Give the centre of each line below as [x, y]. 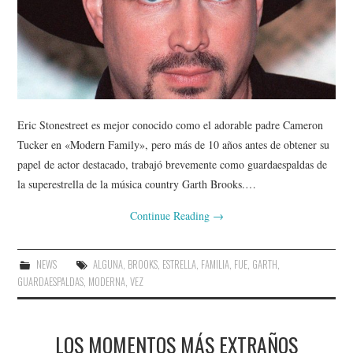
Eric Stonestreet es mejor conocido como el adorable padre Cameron [171, 124]
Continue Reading [171, 215]
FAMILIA [215, 264]
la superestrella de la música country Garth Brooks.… [137, 184]
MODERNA [107, 281]
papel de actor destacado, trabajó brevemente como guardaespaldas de [173, 164]
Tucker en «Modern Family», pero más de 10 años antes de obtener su [174, 144]
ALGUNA [108, 264]
